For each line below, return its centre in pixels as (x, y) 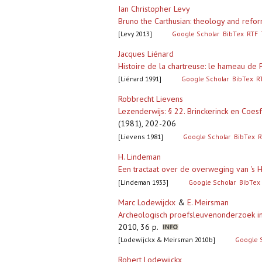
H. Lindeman (139, 157)
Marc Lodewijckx (147, 203)
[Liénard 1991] (140, 79)
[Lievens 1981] (141, 137)
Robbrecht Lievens (151, 99)
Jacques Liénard (146, 54)
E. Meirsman (208, 203)
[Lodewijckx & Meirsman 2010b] (167, 240)
